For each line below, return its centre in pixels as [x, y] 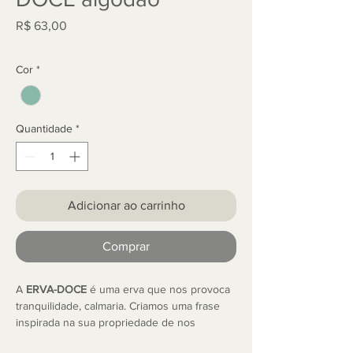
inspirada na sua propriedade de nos [106, 323]
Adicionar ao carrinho [126, 206]
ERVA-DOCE [58, 290]
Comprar [126, 247]
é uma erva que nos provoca [160, 290]
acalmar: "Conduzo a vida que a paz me [111, 339]
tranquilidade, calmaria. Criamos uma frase [118, 306]
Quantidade [44, 129]
